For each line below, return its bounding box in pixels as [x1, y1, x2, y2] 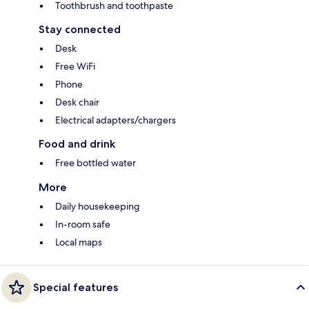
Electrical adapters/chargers [55, 113, 176, 126]
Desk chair [55, 95, 99, 108]
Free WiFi [55, 59, 95, 72]
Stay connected [39, 22, 121, 36]
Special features [33, 280, 118, 294]
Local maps [55, 235, 102, 248]
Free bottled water [55, 156, 136, 169]
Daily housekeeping [55, 199, 140, 212]
